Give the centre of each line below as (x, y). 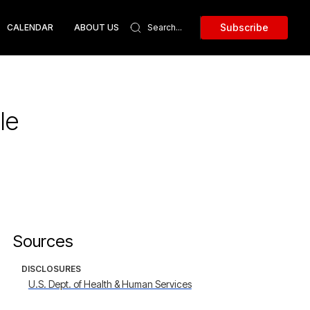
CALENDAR (30, 27)
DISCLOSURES (51, 269)
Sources (43, 241)
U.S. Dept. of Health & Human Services (110, 284)
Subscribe (244, 27)
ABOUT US (97, 27)
